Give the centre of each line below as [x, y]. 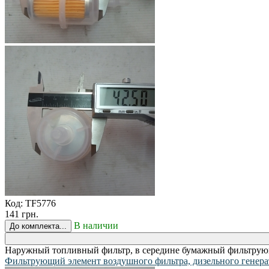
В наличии [96, 225]
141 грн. [22, 214]
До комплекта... [38, 226]
